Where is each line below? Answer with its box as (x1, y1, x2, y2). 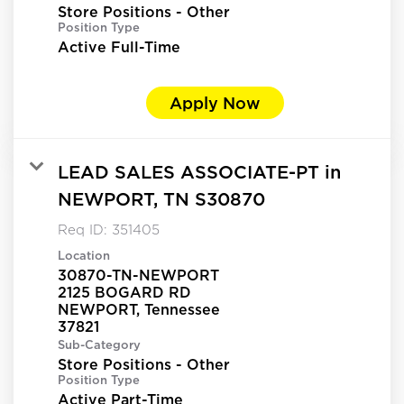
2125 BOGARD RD (58, 283, 191, 300)
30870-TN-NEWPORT (58, 266, 219, 283)
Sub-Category (58, 337, 141, 351)
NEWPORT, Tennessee (58, 300, 220, 317)
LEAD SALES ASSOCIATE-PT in (58, 161, 341, 181)
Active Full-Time (58, 38, 180, 55)
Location (58, 248, 110, 262)
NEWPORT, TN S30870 (58, 188, 265, 208)
